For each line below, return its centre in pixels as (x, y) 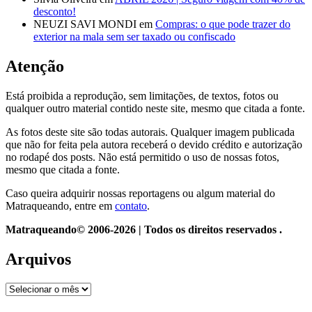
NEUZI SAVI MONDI (85, 24)
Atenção (35, 67)
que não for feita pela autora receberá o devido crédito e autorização (154, 145)
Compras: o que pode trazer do (223, 24)
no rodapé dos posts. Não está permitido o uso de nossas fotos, (142, 157)
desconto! (55, 12)
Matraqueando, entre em (60, 206)
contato (131, 206)
